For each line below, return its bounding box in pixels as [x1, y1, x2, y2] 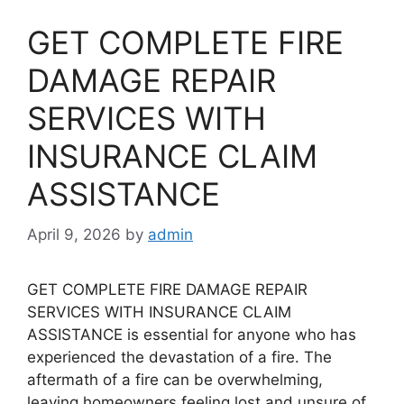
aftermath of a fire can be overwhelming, [27, 370, 323, 389]
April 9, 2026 [27, 225, 121, 243]
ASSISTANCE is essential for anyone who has [27, 325, 356, 344]
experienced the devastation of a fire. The [27, 347, 332, 366]
